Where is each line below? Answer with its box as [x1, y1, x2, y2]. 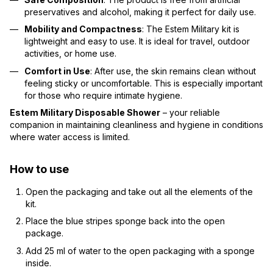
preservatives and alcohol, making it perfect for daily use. [24, 6, 256, 17]
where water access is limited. [10, 131, 130, 142]
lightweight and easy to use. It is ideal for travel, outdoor [24, 36, 250, 47]
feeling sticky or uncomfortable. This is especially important [24, 77, 263, 88]
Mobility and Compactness [24, 24, 142, 35]
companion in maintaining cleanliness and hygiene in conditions [10, 119, 263, 130]
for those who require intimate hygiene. [24, 90, 182, 101]
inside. [26, 257, 51, 268]
